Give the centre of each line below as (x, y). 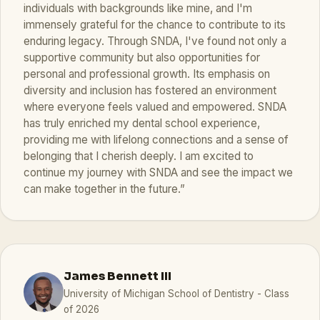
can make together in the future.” (104, 189)
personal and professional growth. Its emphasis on (147, 74)
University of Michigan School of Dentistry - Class (176, 294)
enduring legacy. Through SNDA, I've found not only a (155, 41)
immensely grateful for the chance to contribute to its (155, 25)
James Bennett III (117, 276)
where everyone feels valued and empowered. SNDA (155, 107)
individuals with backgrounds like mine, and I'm (138, 9)
